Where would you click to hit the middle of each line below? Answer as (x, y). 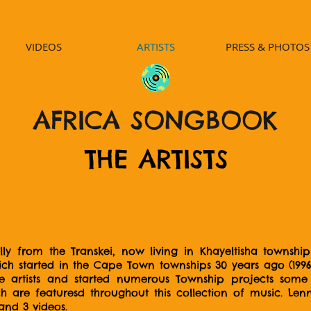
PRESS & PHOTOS (267, 47)
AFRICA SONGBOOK (155, 120)
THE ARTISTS (156, 159)
